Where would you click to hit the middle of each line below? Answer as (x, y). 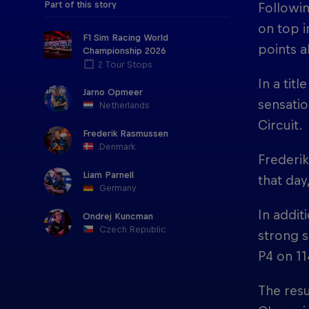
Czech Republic (133, 229)
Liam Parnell (108, 175)
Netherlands (124, 105)
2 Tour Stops (125, 64)
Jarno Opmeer (113, 92)
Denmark (118, 147)
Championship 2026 (124, 51)
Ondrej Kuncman (118, 216)
